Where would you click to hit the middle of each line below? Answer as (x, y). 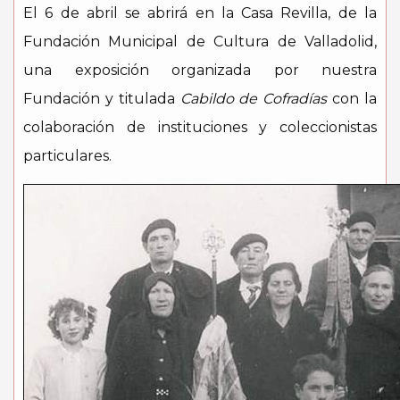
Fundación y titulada (102, 99)
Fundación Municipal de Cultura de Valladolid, (200, 42)
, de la (353, 13)
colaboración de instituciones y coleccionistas (200, 127)
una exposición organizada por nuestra (200, 70)
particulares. (67, 156)
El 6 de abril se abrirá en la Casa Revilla (176, 13)
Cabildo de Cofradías (254, 99)
